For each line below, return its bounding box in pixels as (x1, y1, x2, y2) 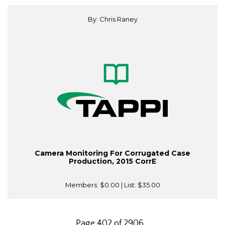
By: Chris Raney (87, 15, 138, 24)
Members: (65, 181, 100, 189)
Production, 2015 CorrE (69, 157, 156, 166)
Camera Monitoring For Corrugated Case (35, 149, 190, 158)
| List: (119, 181, 138, 189)
